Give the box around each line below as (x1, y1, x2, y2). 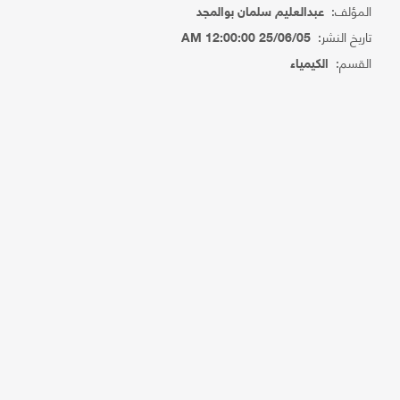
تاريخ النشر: (311, 25, 372, 47)
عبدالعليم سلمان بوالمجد (196, 5, 325, 21)
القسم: (329, 51, 372, 73)
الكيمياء (290, 57, 329, 72)
